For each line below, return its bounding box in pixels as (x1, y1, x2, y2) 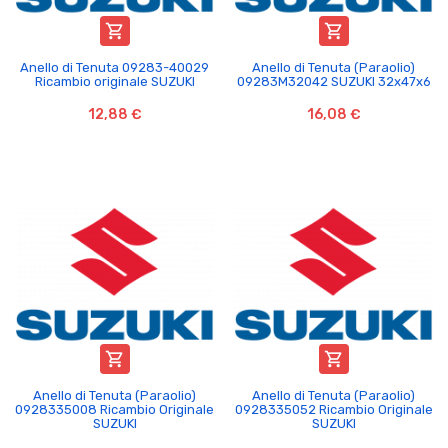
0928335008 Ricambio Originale (15, 401, 214, 417)
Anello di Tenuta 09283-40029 (20, 59, 209, 75)
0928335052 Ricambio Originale (234, 401, 433, 417)
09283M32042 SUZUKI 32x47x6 (236, 73, 431, 89)
